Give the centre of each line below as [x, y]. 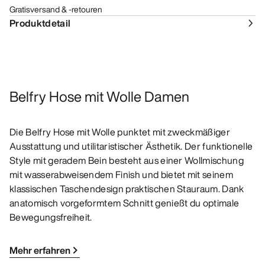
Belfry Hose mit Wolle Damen [99, 97]
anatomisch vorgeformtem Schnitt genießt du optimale [125, 203]
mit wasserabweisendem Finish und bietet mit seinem [122, 175]
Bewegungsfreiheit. [51, 217]
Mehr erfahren [40, 251]
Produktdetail [40, 23]
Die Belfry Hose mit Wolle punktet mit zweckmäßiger [120, 132]
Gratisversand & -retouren [56, 9]
